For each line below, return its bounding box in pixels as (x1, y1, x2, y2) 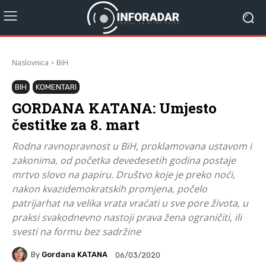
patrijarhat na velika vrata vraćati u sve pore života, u (12, 196, 248, 210)
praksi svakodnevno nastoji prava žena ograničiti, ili (12, 210, 242, 224)
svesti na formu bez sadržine (12, 224, 141, 238)
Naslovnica (12, 57, 49, 68)
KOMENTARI (36, 82, 77, 91)
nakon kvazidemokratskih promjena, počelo (12, 182, 207, 195)
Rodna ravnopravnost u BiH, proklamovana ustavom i (12, 139, 252, 153)
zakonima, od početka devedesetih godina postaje (12, 153, 236, 167)
